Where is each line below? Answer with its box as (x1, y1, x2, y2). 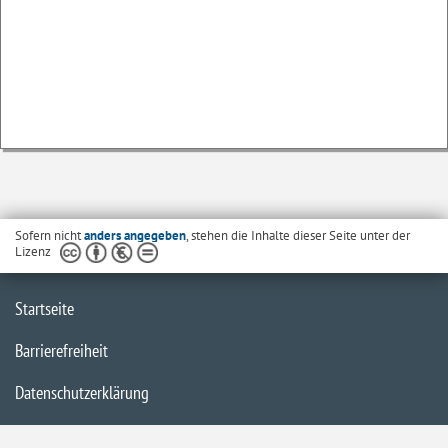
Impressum (15, 423, 83, 446)
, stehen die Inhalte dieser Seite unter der (186, 227, 410, 244)
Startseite (15, 297, 74, 320)
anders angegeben (84, 227, 186, 244)
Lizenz (15, 242, 51, 260)
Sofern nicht (15, 227, 84, 244)
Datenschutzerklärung (15, 381, 149, 404)
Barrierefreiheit (15, 339, 108, 362)
